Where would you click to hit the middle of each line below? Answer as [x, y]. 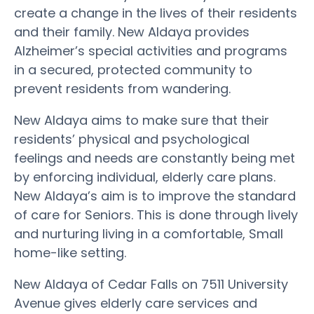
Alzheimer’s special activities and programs [151, 50]
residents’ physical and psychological [132, 139]
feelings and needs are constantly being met [155, 158]
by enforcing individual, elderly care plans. [145, 177]
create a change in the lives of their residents [156, 13]
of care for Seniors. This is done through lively [156, 214]
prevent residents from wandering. [122, 88]
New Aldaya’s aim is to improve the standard [155, 196]
